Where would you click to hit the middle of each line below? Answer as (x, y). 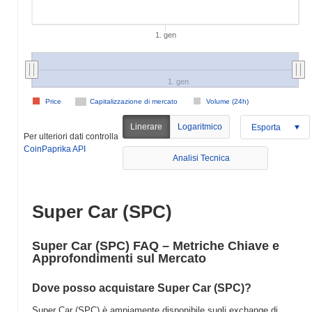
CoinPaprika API (55, 149)
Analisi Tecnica (202, 158)
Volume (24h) (227, 101)
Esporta (266, 127)
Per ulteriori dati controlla (71, 136)
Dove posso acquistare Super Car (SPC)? (142, 288)
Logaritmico (200, 127)
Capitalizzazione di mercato (134, 101)
